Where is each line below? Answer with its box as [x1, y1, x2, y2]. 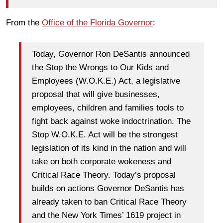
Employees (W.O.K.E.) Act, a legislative [32, 76, 180, 86]
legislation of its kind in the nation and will [32, 143, 186, 153]
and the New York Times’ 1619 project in [32, 211, 181, 221]
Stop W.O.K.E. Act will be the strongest [32, 130, 178, 140]
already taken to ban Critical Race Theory [32, 197, 187, 207]
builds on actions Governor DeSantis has [32, 184, 184, 194]
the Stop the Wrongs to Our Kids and [32, 63, 169, 73]
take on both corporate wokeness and [32, 157, 171, 167]
